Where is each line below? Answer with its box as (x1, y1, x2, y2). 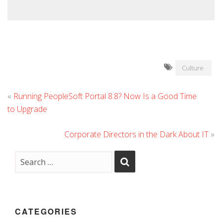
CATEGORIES (15, 206, 77, 217)
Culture (182, 63, 204, 72)
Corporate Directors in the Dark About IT (64, 129, 209, 140)
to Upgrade (7, 104, 47, 114)
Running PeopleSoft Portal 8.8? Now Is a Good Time (13, 91, 197, 102)
